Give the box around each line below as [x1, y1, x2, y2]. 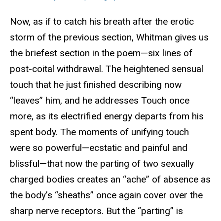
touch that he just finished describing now [10, 79, 182, 91]
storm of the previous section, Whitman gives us [10, 32, 209, 43]
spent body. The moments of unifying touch [10, 126, 189, 138]
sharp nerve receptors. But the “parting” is [10, 205, 183, 217]
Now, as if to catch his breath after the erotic [10, 16, 194, 28]
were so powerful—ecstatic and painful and [10, 142, 187, 154]
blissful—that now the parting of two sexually [10, 158, 194, 170]
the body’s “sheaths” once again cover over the [10, 189, 203, 201]
